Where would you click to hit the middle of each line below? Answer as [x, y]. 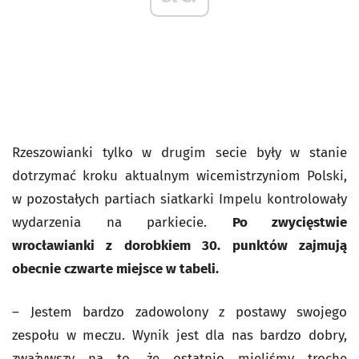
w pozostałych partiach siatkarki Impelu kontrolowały [179, 199]
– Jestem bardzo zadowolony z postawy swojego [179, 312]
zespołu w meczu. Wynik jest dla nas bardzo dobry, [179, 335]
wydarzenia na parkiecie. [122, 222]
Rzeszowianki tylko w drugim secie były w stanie [179, 153]
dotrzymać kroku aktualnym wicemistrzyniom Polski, [179, 176]
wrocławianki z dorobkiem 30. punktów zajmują [179, 246]
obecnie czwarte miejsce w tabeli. [115, 269]
